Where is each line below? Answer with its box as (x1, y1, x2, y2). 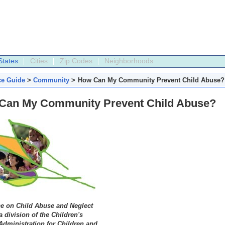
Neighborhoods (104, 57, 153, 65)
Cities (30, 57, 48, 65)
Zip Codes (60, 57, 92, 65)
